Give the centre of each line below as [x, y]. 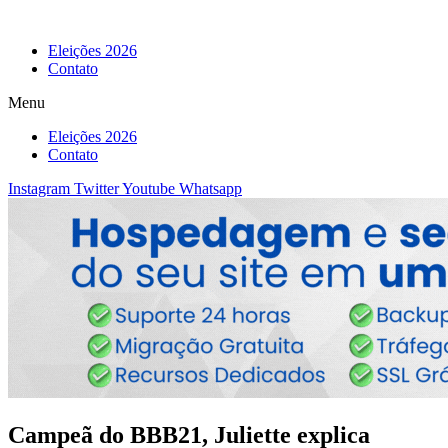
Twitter [96, 188]
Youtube [148, 188]
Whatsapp [210, 188]
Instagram [39, 188]
